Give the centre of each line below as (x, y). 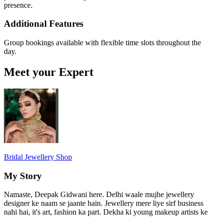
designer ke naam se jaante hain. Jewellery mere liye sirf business (104, 203)
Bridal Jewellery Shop (38, 157)
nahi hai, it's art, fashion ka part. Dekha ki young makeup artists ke (106, 212)
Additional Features (44, 24)
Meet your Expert (49, 72)
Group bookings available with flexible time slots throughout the (102, 43)
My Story (23, 176)
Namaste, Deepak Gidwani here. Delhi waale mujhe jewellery (99, 195)
